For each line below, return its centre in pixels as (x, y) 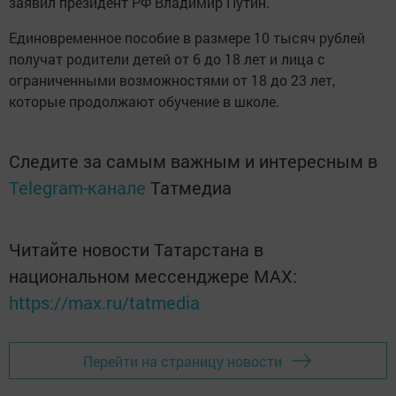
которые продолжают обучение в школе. (146, 101)
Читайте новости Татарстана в (136, 249)
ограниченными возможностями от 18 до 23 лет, (172, 80)
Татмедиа (191, 187)
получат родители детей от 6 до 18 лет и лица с (167, 59)
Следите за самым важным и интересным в (193, 161)
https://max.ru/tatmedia (104, 302)
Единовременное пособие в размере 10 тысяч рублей (187, 38)
